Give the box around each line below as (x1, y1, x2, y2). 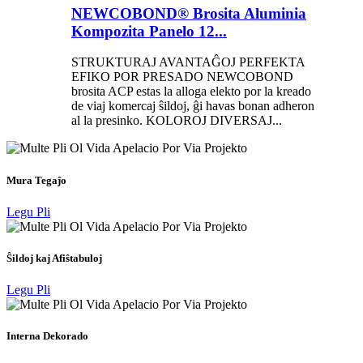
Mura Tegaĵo (6, 173, 66, 186)
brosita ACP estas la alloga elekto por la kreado (71, 84, 311, 99)
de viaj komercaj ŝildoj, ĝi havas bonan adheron (71, 99, 314, 113)
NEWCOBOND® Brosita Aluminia (71, 4, 306, 22)
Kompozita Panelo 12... (71, 22, 227, 40)
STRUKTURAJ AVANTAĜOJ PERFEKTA (71, 55, 305, 70)
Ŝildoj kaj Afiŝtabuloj (6, 251, 102, 264)
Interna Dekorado (6, 330, 88, 343)
